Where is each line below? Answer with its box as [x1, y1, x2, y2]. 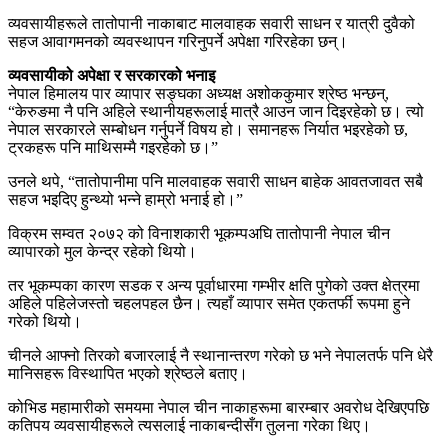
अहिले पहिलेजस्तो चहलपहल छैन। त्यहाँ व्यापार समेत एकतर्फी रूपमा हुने [8, 294, 410, 312]
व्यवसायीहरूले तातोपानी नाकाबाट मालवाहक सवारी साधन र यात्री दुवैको [8, 14, 415, 32]
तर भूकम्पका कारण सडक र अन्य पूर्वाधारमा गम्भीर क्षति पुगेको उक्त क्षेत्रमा [8, 276, 420, 294]
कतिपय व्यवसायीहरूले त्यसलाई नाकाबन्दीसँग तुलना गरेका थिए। [8, 416, 371, 434]
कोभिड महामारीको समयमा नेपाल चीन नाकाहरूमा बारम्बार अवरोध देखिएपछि [8, 398, 429, 416]
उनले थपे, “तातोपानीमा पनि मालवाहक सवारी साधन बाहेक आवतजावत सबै [8, 172, 423, 190]
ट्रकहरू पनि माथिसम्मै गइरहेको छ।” [8, 138, 218, 156]
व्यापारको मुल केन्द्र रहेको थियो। [8, 242, 197, 260]
